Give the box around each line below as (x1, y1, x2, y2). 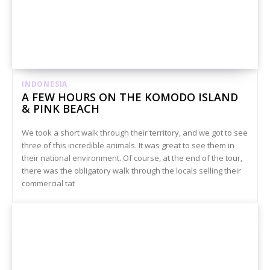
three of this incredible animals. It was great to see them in (22, 140, 234, 151)
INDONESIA (22, 79, 68, 90)
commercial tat (22, 178, 75, 189)
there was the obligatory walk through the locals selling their (22, 165, 241, 177)
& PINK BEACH (22, 101, 99, 116)
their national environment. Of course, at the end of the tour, (22, 152, 242, 164)
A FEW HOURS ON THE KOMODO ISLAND (22, 90, 238, 105)
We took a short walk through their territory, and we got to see (22, 127, 248, 139)
